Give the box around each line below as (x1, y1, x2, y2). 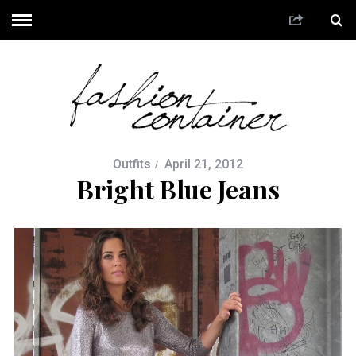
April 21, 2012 (164, 156, 243, 172)
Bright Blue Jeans (76, 171, 280, 206)
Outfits (113, 156, 151, 172)
